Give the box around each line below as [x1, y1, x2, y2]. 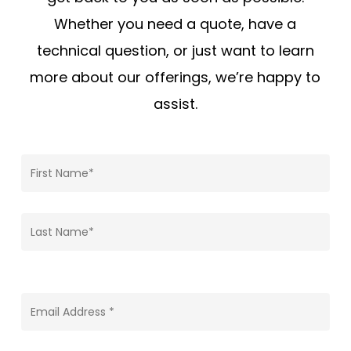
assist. [153, 93, 197, 114]
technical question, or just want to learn [36, 40, 314, 60]
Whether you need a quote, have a [54, 13, 297, 34]
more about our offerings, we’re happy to [30, 67, 321, 87]
